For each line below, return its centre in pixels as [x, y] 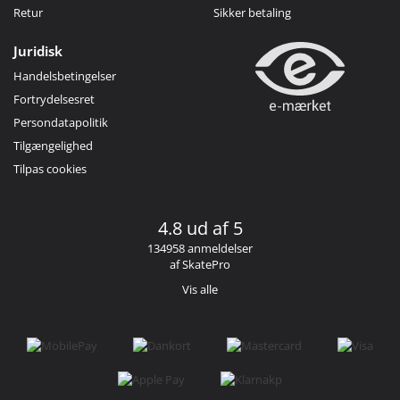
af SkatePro [200, 264]
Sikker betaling [252, 12]
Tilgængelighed [53, 145]
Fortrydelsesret [54, 99]
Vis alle [200, 289]
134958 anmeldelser [200, 248]
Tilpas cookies [50, 168]
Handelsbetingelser [65, 75]
